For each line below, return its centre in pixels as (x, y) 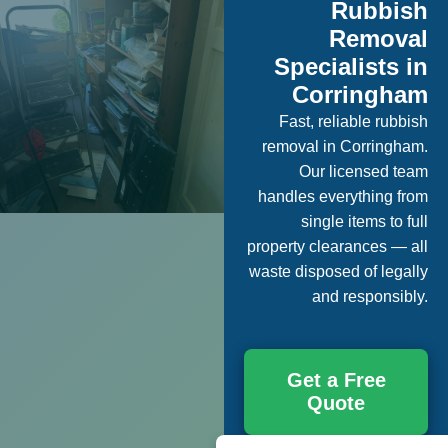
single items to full (364, 221)
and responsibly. (370, 296)
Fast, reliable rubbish (353, 121)
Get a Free (336, 380)
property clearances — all (337, 246)
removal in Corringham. (345, 146)
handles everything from (343, 196)
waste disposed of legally (338, 271)
